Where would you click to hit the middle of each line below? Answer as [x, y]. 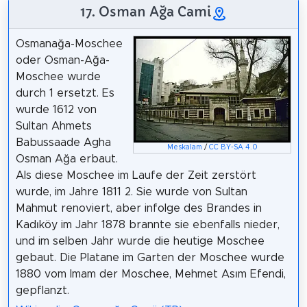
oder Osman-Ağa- [62, 60]
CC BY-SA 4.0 [233, 147]
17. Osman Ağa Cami [145, 11]
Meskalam [184, 147]
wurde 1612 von [56, 109]
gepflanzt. [42, 290]
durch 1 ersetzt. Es [65, 93]
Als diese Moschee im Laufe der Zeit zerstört [136, 175]
